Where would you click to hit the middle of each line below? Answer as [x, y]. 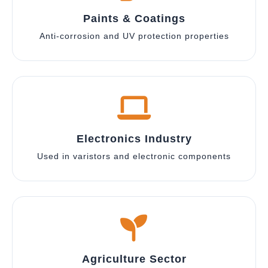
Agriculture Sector [134, 259]
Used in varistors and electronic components [134, 156]
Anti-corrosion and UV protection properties [134, 36]
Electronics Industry [134, 138]
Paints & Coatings [134, 18]
